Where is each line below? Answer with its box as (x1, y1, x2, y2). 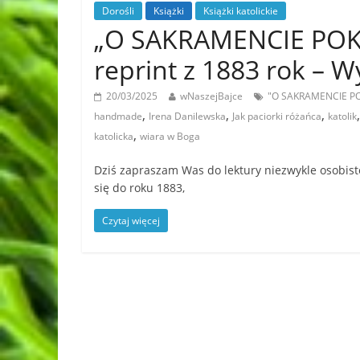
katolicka (94, 129, 133, 143)
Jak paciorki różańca (232, 108, 321, 123)
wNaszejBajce (180, 88, 243, 103)
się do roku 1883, (94, 179, 185, 195)
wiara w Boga (140, 129, 200, 143)
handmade (94, 108, 142, 123)
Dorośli (102, 3, 134, 18)
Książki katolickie (203, 3, 278, 18)
